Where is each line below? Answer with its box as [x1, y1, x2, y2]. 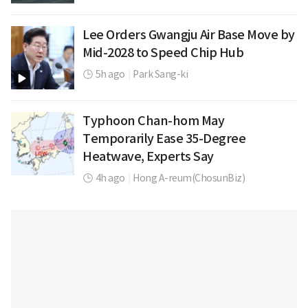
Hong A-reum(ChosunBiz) [133, 172, 245, 184]
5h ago [95, 68, 125, 80]
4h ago [95, 172, 125, 184]
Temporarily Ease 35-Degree [82, 131, 245, 146]
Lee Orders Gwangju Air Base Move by [82, 27, 295, 43]
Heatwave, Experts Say [82, 148, 214, 164]
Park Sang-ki [133, 68, 188, 80]
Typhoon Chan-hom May [82, 113, 224, 129]
